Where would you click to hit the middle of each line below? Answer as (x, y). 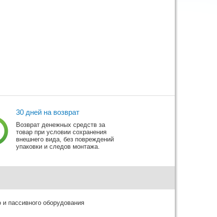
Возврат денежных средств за (61, 125)
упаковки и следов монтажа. (58, 147)
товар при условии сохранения (62, 132)
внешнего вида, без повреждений (65, 139)
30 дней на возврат (48, 112)
